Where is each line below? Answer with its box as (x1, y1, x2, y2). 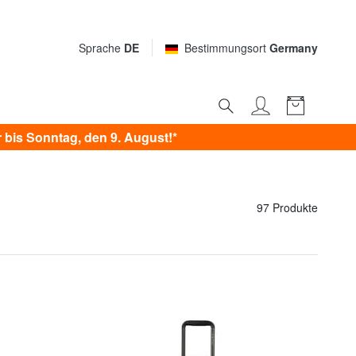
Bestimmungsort (184, 40, 269, 56)
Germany (269, 40, 318, 56)
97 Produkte (257, 199, 318, 216)
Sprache (79, 40, 124, 56)
